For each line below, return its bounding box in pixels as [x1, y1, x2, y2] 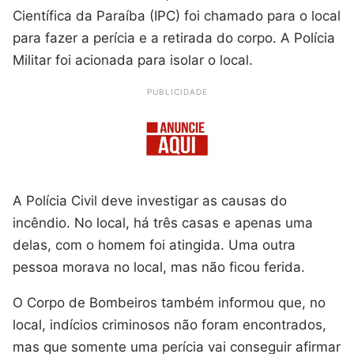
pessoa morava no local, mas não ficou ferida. [13, 258, 305, 275]
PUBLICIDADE [146, 86, 208, 96]
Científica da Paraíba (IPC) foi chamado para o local [13, 7, 341, 24]
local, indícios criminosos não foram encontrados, [13, 316, 326, 333]
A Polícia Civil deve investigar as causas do [13, 192, 287, 209]
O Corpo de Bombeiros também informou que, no [13, 294, 326, 311]
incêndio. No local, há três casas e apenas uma [13, 214, 313, 231]
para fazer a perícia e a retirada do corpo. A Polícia [13, 29, 335, 46]
